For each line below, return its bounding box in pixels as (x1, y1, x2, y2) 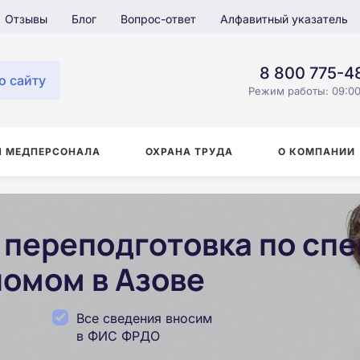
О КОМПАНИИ (278, 145, 355, 157)
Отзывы (5, 11, 47, 26)
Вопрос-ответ (121, 11, 196, 26)
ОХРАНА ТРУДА (145, 145, 233, 157)
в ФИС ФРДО (76, 328, 160, 344)
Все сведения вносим (76, 310, 212, 326)
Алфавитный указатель (220, 11, 348, 26)
